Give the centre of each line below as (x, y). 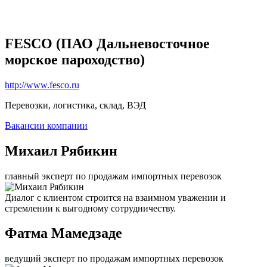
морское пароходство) (75, 59)
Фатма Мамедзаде (63, 233)
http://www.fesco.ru (42, 85)
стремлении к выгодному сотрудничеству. (90, 208)
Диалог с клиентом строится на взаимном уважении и (115, 197)
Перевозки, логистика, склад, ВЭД (75, 105)
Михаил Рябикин (61, 150)
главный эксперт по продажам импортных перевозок (113, 176)
